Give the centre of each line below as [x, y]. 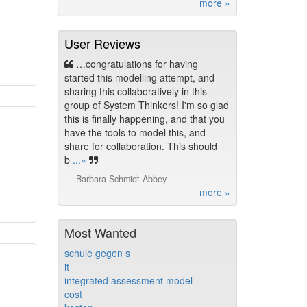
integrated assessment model [128, 280]
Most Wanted [100, 232]
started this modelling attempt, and [139, 77]
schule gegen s [97, 253]
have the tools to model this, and [135, 132]
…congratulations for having [135, 64]
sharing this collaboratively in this [135, 91]
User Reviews [102, 43]
